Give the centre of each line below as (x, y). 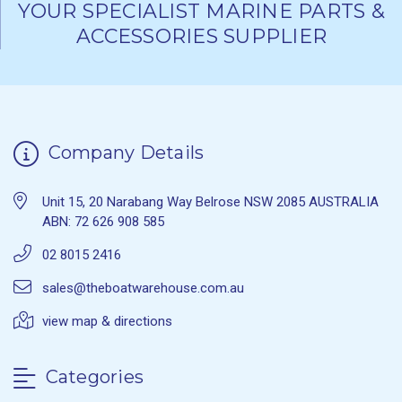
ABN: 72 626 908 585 (103, 222)
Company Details (124, 153)
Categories (92, 377)
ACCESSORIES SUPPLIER (201, 37)
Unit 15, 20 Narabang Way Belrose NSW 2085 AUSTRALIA (210, 202)
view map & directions (107, 322)
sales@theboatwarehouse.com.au (143, 288)
